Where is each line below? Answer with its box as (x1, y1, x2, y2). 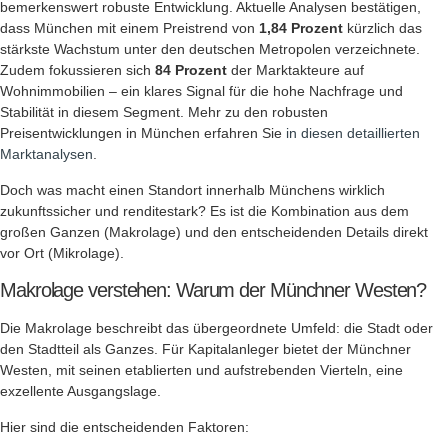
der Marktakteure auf (227, 62, 364, 79)
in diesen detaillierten (286, 125, 420, 142)
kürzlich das (343, 20, 422, 37)
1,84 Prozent (259, 20, 343, 37)
